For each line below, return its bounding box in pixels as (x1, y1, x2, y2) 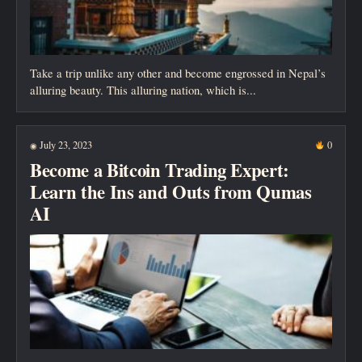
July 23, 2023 (37, 137, 92, 152)
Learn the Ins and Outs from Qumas (30, 179, 312, 206)
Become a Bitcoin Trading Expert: (30, 157, 290, 184)
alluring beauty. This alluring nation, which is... (30, 81, 256, 98)
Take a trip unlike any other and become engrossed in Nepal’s (30, 64, 326, 81)
